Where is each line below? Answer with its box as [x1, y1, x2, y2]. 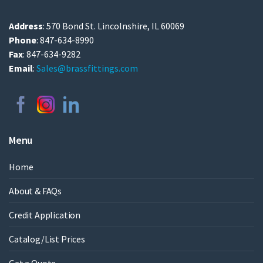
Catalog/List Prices [9, 233, 85, 245]
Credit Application [9, 209, 81, 221]
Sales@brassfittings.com [36, 62, 138, 75]
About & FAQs [9, 185, 62, 197]
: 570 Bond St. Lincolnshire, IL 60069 [43, 20, 184, 32]
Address [9, 20, 43, 32]
